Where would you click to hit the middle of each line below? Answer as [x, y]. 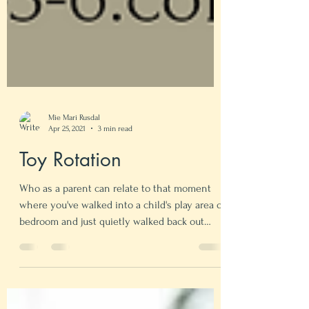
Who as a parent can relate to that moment [115, 238]
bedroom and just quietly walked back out [112, 271]
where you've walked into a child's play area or [122, 254]
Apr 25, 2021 [67, 178]
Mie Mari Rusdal [74, 167]
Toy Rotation [70, 209]
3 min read [115, 178]
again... [34, 287]
